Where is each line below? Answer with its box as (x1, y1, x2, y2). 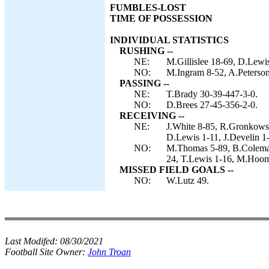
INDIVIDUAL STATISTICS (110, 35, 229, 45)
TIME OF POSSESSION (110, 13, 213, 23)
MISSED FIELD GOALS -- (119, 165, 234, 175)
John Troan (88, 247, 131, 257)
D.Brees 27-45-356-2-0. (166, 100, 258, 110)
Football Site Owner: (5, 247, 88, 257)
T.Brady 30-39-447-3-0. (166, 89, 258, 99)
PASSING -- (119, 78, 169, 88)
